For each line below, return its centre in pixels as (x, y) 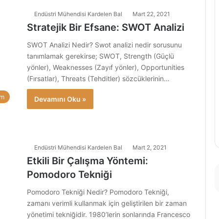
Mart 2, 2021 (150, 147)
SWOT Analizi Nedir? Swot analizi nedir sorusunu (104, 45)
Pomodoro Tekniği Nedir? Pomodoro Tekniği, (98, 192)
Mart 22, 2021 (151, 14)
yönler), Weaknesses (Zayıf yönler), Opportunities (106, 67)
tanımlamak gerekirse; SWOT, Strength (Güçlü (100, 56)
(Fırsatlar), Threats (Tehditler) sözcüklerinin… (98, 78)
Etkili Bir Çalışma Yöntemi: (88, 161)
